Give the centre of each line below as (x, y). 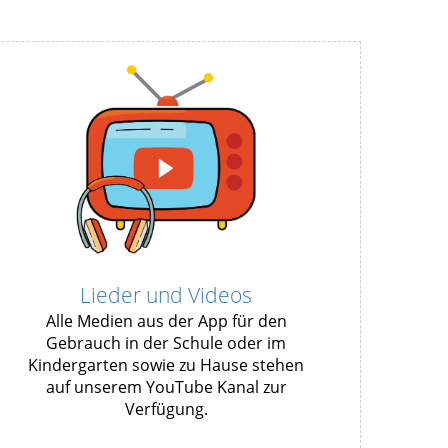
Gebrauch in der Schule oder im (166, 343)
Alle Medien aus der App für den (166, 321)
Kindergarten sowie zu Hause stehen (166, 365)
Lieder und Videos (166, 295)
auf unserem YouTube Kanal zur (166, 387)
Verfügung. (166, 409)
